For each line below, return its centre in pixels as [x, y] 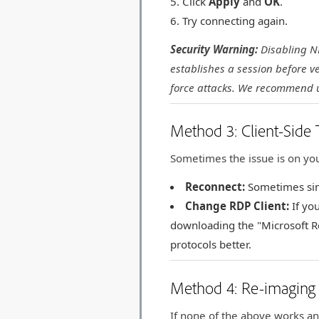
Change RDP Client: [237, 206]
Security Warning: [214, 49]
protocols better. [211, 245]
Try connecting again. [235, 21]
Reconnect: [215, 187]
